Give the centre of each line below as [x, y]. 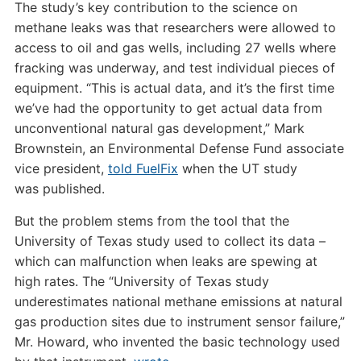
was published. [59, 189]
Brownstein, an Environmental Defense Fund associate [179, 148]
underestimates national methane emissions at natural [178, 301]
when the [210, 168]
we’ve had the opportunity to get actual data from [168, 108]
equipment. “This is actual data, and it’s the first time [174, 88]
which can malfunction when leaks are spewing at [166, 261]
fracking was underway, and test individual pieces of [174, 68]
